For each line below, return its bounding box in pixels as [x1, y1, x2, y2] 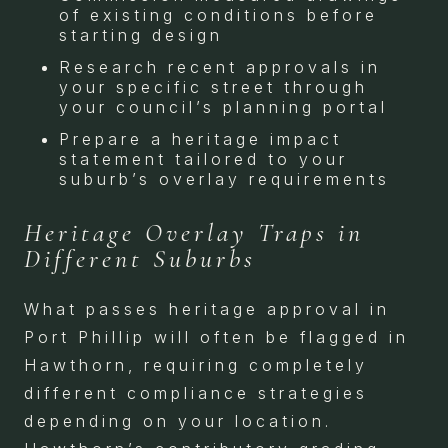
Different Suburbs [24, 242, 256, 274]
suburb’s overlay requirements [59, 168, 390, 189]
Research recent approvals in [59, 56, 381, 77]
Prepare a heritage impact [59, 128, 342, 149]
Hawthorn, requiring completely [24, 354, 368, 375]
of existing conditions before [59, 4, 378, 25]
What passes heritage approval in [24, 298, 390, 319]
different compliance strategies [24, 382, 368, 403]
